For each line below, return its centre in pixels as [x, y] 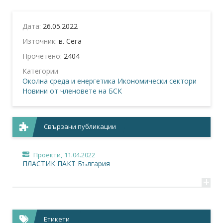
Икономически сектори [157, 81]
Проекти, [48, 155]
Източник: [41, 41]
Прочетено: [43, 56]
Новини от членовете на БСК [72, 91]
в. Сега [70, 41]
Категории [40, 71]
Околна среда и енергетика [69, 81]
